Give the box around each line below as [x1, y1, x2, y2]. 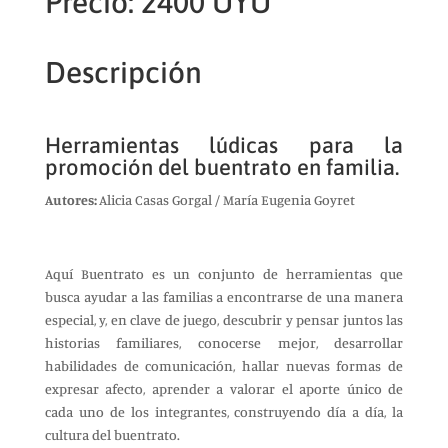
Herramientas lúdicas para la [44, 132, 404, 158]
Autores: [44, 191, 99, 208]
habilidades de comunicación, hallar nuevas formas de [44, 357, 404, 374]
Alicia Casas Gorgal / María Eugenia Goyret [98, 191, 355, 208]
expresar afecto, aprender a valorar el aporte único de [44, 380, 404, 397]
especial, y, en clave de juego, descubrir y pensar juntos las [44, 311, 404, 328]
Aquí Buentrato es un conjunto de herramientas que [44, 265, 404, 282]
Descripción [44, 55, 202, 89]
